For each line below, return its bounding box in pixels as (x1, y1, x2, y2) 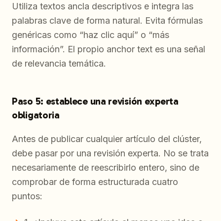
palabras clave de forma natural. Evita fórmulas (12, 15, 203, 26)
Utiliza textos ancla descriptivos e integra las (12, 1, 193, 12)
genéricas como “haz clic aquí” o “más (12, 30, 169, 40)
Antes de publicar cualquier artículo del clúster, (12, 134, 202, 145)
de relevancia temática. (12, 58, 106, 69)
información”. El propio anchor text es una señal (12, 44, 205, 55)
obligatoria (12, 109, 60, 121)
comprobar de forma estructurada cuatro (12, 177, 178, 187)
